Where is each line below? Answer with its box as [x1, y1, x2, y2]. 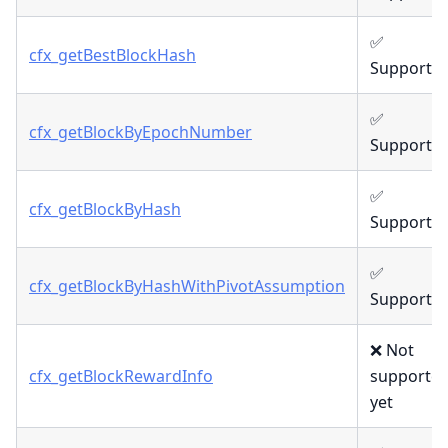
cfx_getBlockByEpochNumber [29, 121, 252, 144]
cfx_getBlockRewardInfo [29, 365, 213, 388]
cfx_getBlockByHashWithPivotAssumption [29, 275, 345, 298]
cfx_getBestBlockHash [29, 44, 196, 67]
